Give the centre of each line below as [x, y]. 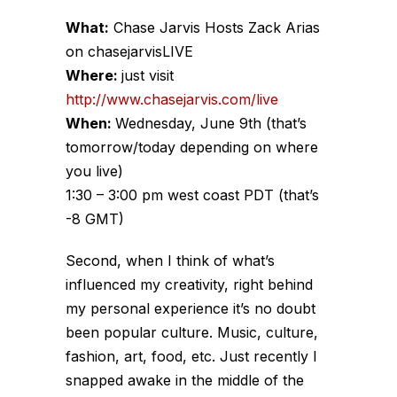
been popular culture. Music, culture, [192, 332]
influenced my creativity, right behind [189, 284]
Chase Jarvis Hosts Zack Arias [214, 27]
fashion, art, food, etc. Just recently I [191, 356]
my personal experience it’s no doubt [191, 308]
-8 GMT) [95, 218]
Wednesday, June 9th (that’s [211, 123]
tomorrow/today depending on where [192, 147]
